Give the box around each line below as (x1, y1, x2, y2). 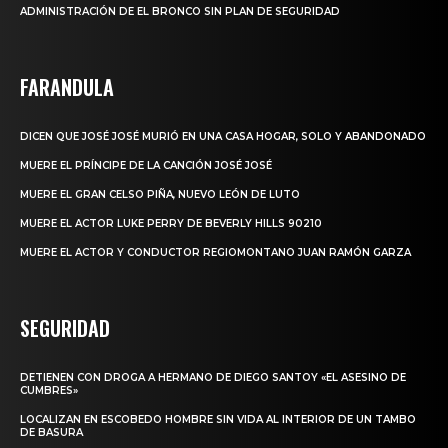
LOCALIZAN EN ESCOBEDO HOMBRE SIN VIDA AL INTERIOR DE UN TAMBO (20, 413, 416, 427)
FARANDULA (20, 72, 114, 103)
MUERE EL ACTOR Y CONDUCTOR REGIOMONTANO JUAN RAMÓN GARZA (20, 246, 411, 260)
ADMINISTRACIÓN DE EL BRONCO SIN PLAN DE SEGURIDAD (20, 5, 340, 19)
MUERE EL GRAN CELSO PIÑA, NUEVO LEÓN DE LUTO (20, 188, 300, 202)
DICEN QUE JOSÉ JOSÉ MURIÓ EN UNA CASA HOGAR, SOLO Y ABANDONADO (20, 130, 426, 144)
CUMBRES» (20, 384, 78, 398)
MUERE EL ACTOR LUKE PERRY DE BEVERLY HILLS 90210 (20, 217, 322, 231)
